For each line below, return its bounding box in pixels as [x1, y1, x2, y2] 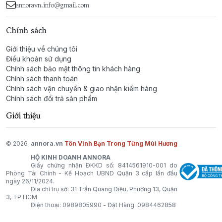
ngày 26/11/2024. [6, 177, 55, 185]
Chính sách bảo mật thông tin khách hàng [6, 64, 140, 73]
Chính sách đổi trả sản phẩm [6, 94, 97, 103]
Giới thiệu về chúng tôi [6, 45, 77, 53]
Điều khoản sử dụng [6, 55, 71, 63]
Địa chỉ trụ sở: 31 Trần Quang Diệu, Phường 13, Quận [31, 185, 177, 193]
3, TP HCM [6, 193, 37, 201]
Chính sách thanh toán [6, 74, 78, 83]
